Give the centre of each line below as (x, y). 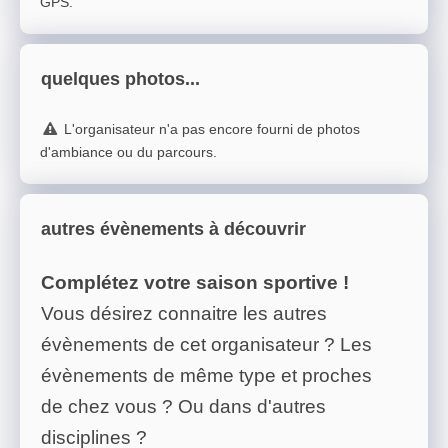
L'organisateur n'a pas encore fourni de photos (211, 129)
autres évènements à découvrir (173, 229)
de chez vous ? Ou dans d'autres (183, 407)
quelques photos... (120, 79)
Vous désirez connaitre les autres (184, 314)
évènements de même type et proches (206, 376)
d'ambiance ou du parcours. (128, 152)
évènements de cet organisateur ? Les (206, 345)
